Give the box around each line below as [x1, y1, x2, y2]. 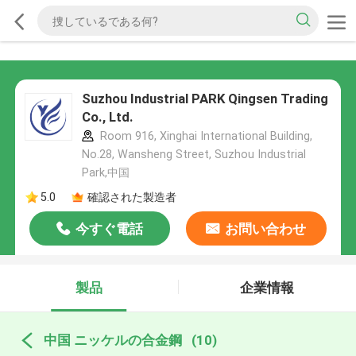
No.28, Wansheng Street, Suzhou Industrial [81, 148, 306, 161]
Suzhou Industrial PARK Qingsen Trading [81, 91, 328, 107]
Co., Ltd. [81, 109, 133, 126]
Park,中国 [81, 166, 130, 180]
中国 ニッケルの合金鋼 [43, 331, 182, 348]
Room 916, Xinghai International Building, [96, 130, 312, 143]
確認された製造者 [87, 190, 176, 203]
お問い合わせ [225, 221, 307, 238]
